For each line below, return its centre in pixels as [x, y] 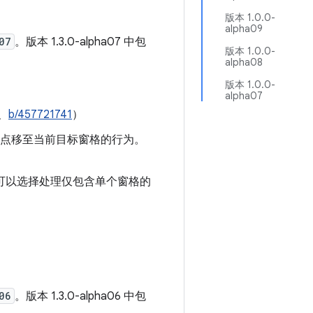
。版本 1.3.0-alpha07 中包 [80, 42]
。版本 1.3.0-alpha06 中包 [80, 296]
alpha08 [244, 62]
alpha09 [244, 29]
